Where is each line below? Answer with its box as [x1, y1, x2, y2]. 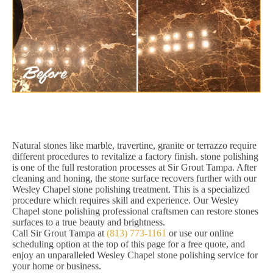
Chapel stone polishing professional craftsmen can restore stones [12, 206, 258, 217]
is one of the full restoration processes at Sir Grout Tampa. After [12, 162, 257, 173]
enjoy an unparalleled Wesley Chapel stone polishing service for [12, 250, 258, 261]
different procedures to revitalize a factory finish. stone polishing [12, 151, 258, 162]
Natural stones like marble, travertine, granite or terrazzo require [12, 140, 257, 151]
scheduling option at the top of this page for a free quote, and [12, 239, 245, 250]
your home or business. [12, 261, 101, 272]
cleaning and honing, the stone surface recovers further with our [12, 173, 257, 184]
